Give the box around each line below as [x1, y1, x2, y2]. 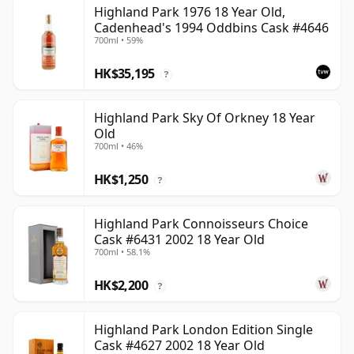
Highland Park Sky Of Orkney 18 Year [94, 109, 315, 127]
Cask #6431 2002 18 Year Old [94, 231, 265, 249]
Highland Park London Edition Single [94, 321, 313, 339]
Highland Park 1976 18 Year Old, [94, 3, 285, 21]
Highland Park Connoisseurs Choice [94, 215, 308, 233]
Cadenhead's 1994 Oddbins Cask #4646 [94, 19, 329, 37]
